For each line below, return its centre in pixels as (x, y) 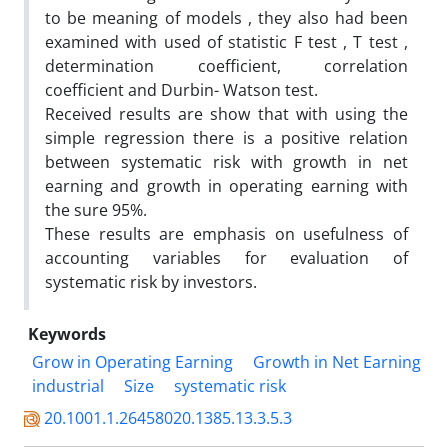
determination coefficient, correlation (226, 65)
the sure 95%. (96, 209)
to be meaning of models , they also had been (226, 17)
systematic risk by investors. (151, 281)
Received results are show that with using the (226, 113)
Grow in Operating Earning (132, 361)
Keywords (67, 333)
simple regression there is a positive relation (226, 137)
